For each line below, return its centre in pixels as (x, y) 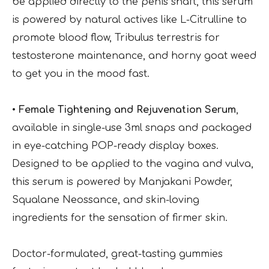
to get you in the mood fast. (81, 74)
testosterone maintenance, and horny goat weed (134, 56)
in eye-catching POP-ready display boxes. (115, 146)
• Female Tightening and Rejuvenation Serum (124, 110)
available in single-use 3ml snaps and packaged (132, 128)
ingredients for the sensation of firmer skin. (120, 218)
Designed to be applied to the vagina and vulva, (133, 164)
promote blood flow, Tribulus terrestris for (116, 38)
